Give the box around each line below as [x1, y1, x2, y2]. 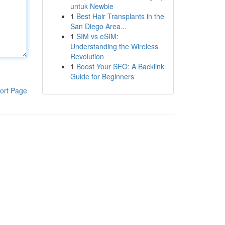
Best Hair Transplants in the [76, 11, 164, 21]
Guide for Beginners [70, 71, 134, 81]
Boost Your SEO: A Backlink [76, 61, 164, 71]
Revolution [70, 51, 104, 61]
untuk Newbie [70, 1, 114, 11]
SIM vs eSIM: [76, 31, 119, 41]
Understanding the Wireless [70, 41, 158, 51]
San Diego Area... [70, 21, 127, 31]
